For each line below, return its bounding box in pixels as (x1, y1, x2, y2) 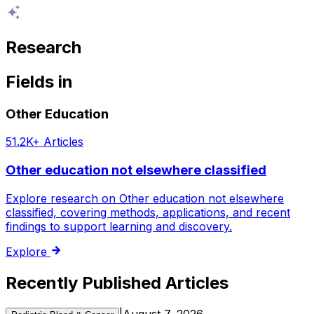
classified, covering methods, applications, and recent (6, 205, 290, 219)
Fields (6, 71, 54, 92)
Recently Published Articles (6, 272, 228, 293)
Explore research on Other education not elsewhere (6, 191, 284, 205)
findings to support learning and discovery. (6, 219, 232, 233)
